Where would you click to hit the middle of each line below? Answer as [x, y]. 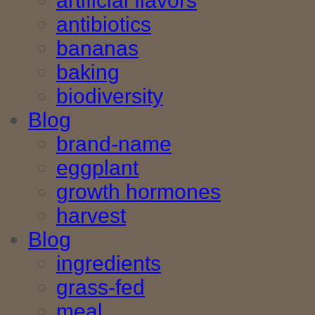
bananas [97, 49]
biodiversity [110, 96]
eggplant [97, 168]
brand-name [114, 144]
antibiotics [104, 25]
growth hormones [139, 192]
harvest [91, 216]
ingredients [109, 264]
